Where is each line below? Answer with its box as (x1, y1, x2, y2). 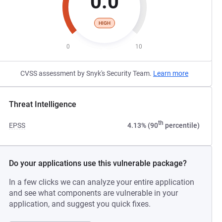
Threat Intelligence (9, 100, 77, 109)
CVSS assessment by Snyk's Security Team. (20, 69, 154, 77)
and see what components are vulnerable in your (9, 188, 178, 198)
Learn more (153, 69, 189, 77)
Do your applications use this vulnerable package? (9, 159, 187, 168)
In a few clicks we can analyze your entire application (9, 177, 195, 187)
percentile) (163, 121, 200, 129)
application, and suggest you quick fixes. (9, 199, 151, 209)
